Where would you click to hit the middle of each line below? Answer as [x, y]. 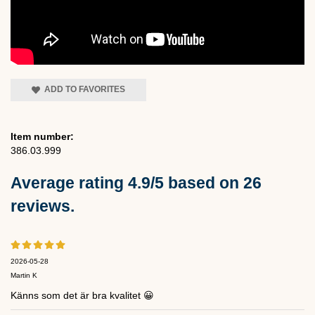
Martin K [24, 275]
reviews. [43, 206]
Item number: [42, 136]
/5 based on [197, 182]
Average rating [69, 182]
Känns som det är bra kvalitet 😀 [82, 295]
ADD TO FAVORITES [82, 89]
